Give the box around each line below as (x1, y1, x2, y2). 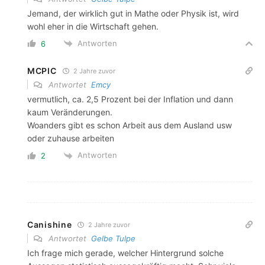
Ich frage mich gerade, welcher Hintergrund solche (27, 247, 224, 258)
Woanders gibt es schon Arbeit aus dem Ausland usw (27, 120, 232, 131)
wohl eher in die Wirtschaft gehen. (27, 21, 159, 31)
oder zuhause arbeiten (27, 133, 114, 144)
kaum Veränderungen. (27, 107, 112, 118)
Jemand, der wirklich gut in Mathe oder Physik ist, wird (27, 8, 239, 18)
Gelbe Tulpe (91, 233, 135, 243)
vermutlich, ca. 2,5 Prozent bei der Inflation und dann (27, 94, 233, 105)
